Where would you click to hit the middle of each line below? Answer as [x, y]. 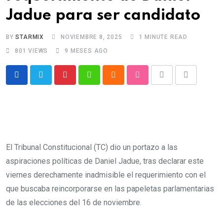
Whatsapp [106, 81]
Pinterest [80, 81]
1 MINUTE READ [163, 37]
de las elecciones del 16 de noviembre [73, 203]
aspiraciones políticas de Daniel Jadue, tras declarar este [105, 161]
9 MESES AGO [87, 51]
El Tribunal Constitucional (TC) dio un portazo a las [92, 147]
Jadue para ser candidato [103, 16]
